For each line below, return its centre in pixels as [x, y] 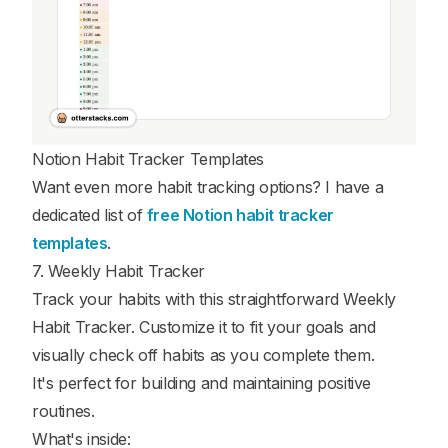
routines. [63, 410]
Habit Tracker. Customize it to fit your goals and [204, 326]
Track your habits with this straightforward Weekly [214, 298]
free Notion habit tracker [240, 214]
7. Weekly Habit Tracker [118, 270]
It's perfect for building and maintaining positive [202, 382]
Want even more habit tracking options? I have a [208, 186]
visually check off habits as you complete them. [203, 354]
